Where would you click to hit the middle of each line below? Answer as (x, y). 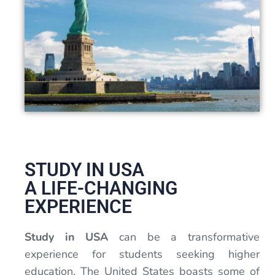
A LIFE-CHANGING (101, 188)
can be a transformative (184, 237)
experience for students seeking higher (142, 254)
